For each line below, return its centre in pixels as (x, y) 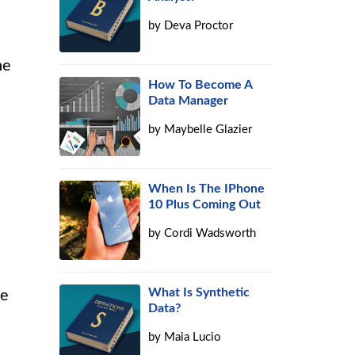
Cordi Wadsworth (210, 233)
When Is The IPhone (207, 189)
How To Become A (200, 85)
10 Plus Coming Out (205, 204)
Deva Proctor (199, 26)
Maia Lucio (193, 337)
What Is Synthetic (199, 292)
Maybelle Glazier (208, 130)
